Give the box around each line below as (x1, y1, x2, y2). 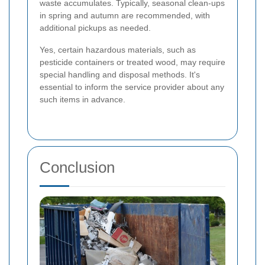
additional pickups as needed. (40, 23, 151, 33)
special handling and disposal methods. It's (40, 70, 200, 80)
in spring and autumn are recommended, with (40, 11, 210, 21)
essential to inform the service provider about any (40, 82, 224, 92)
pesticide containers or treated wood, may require (40, 57, 225, 67)
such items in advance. (40, 95, 125, 105)
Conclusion (40, 159, 115, 177)
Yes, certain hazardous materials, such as (40, 45, 196, 55)
